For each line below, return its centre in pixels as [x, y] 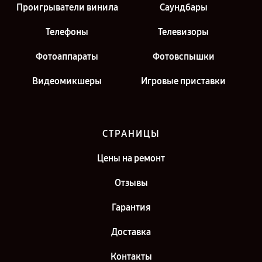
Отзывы [131, 183]
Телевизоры [183, 32]
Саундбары [183, 7]
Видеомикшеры [67, 81]
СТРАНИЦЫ [131, 134]
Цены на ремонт [131, 158]
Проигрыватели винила [67, 7]
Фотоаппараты [67, 56]
